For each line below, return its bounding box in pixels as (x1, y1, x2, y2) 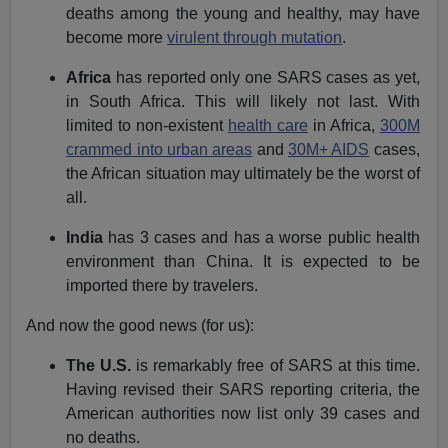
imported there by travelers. (66, 277, 259, 295)
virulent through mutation (167, 29, 343, 47)
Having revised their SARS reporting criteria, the (66, 381, 420, 399)
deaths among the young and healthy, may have (66, 5, 420, 23)
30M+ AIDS (288, 141, 370, 159)
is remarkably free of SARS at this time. (131, 357, 420, 375)
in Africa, (307, 117, 380, 135)
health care (228, 117, 308, 135)
